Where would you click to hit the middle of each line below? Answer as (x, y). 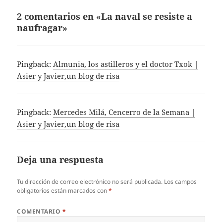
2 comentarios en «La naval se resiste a (105, 16)
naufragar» (42, 28)
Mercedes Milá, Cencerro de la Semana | (124, 112)
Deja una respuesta (60, 159)
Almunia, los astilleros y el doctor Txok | (126, 64)
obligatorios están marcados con (63, 190)
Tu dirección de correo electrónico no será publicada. (90, 181)
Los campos (181, 181)
